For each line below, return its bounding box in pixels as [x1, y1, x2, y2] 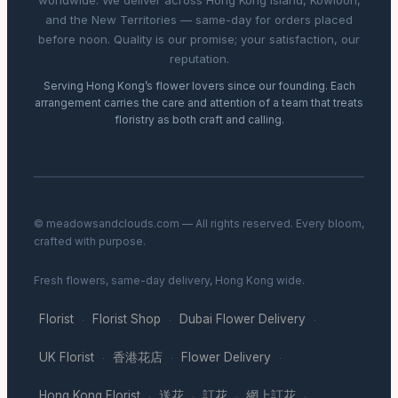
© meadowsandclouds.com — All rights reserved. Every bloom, [34, 217, 364, 231]
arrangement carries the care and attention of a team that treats [35, 96, 363, 110]
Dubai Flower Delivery [179, 312, 306, 327]
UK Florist [39, 350, 94, 365]
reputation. [169, 52, 229, 67]
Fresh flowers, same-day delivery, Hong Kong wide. [34, 274, 305, 288]
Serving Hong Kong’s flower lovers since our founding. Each [43, 79, 355, 93]
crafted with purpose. [34, 235, 146, 249]
